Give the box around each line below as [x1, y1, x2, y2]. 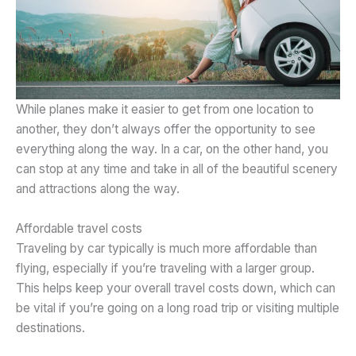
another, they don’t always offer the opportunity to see [16, 121, 315, 137]
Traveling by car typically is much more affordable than [16, 240, 317, 256]
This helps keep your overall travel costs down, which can [16, 280, 335, 296]
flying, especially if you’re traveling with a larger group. [16, 260, 315, 276]
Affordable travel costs [16, 220, 142, 236]
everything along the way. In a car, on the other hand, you [16, 141, 328, 157]
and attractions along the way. [16, 180, 180, 196]
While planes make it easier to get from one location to [16, 101, 314, 117]
